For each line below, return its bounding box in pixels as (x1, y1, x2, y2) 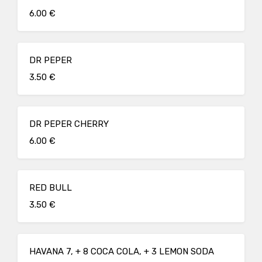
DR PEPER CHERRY (29, 119, 109, 129)
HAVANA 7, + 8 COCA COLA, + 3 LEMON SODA (29, 246, 214, 257)
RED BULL (29, 182, 72, 193)
